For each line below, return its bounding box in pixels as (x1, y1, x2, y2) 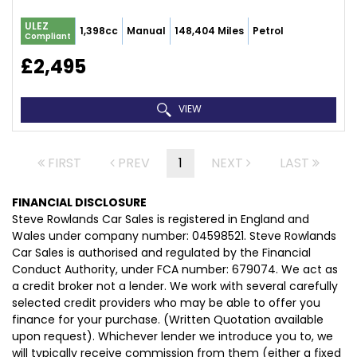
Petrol (253, 24, 284, 37)
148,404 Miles (175, 24, 244, 37)
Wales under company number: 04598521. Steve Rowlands (12, 228, 336, 244)
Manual (127, 24, 166, 37)
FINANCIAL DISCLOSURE (12, 194, 147, 210)
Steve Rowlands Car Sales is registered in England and (12, 211, 309, 227)
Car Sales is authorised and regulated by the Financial (12, 245, 311, 261)
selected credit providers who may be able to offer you (12, 295, 320, 311)
